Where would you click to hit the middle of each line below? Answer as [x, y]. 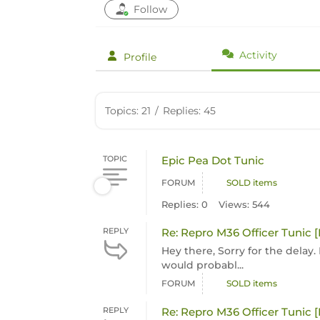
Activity [258, 55]
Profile [140, 57]
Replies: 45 [190, 111]
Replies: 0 [185, 204]
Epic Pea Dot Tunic [213, 160]
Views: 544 [245, 204]
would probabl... [203, 265]
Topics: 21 [128, 111]
